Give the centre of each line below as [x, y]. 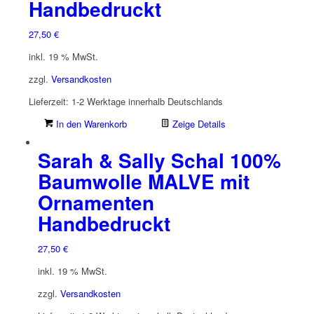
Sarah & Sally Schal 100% [159, 161]
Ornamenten [96, 203]
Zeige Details [197, 124]
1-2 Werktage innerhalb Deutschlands [147, 102]
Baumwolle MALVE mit [143, 182]
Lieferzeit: [50, 102]
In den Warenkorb [90, 124]
